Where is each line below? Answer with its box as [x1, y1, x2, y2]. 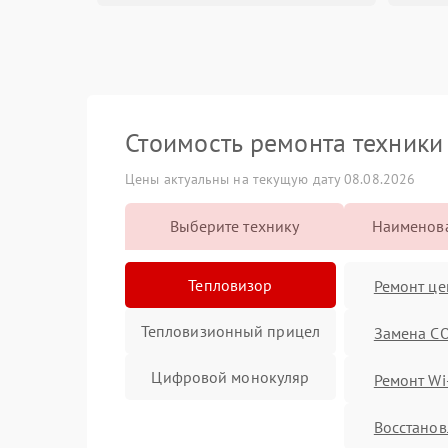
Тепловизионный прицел [140, 320, 320, 341]
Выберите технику [169, 216, 300, 236]
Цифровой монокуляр [151, 366, 310, 387]
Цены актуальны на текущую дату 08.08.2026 [125, 170, 416, 188]
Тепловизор [188, 274, 273, 295]
